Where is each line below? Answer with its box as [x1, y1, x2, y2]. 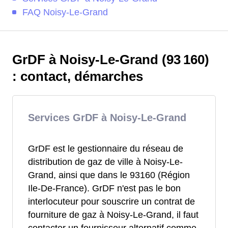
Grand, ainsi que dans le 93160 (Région [28, 169, 190, 180]
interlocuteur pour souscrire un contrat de [28, 196, 195, 207]
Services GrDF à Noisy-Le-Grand [28, 111, 186, 123]
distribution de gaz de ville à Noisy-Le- [28, 156, 183, 167]
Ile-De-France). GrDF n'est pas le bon [28, 183, 181, 193]
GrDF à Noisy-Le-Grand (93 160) [12, 52, 209, 67]
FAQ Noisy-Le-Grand [22, 7, 108, 17]
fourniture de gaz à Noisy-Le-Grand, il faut [28, 209, 198, 220]
